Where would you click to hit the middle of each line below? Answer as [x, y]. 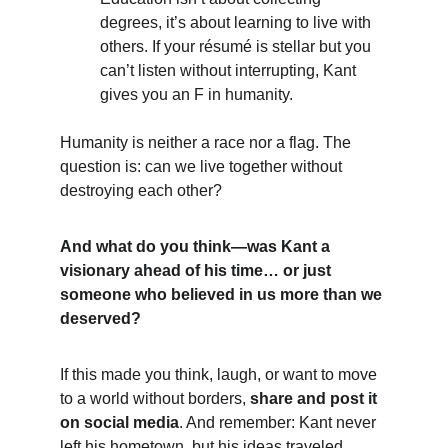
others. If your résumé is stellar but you [237, 46]
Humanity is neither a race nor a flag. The [207, 142]
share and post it [315, 398]
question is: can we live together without [203, 166]
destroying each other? [141, 190]
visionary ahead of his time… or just [197, 270]
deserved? [100, 318]
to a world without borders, [155, 398]
